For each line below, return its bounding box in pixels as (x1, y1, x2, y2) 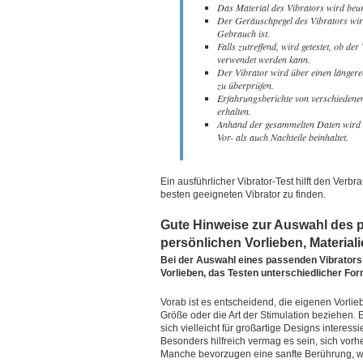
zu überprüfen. (217, 79, 274, 92)
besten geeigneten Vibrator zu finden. (160, 188, 326, 200)
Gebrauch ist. (217, 27, 270, 40)
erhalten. (217, 105, 251, 117)
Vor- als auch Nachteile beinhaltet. (217, 130, 348, 143)
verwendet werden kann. (217, 53, 310, 66)
